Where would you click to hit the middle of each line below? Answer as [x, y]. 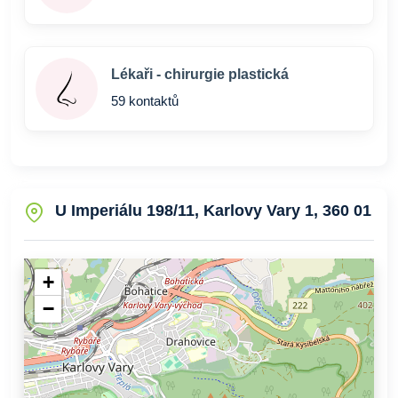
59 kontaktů [145, 101]
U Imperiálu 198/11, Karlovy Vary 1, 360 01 [213, 211]
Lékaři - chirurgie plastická [200, 74]
